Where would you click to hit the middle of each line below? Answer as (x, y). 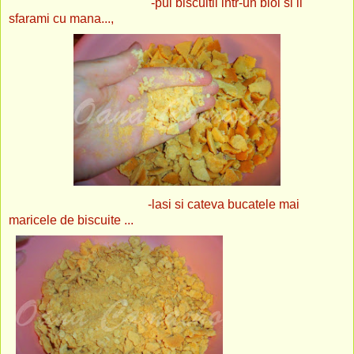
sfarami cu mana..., (61, 18)
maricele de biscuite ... (71, 220)
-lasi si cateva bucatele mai (154, 204)
